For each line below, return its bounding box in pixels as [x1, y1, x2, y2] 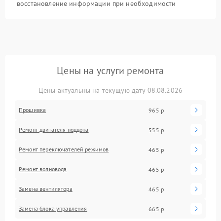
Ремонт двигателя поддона [19, 126, 89, 133]
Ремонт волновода [19, 165, 67, 173]
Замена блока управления [19, 205, 87, 212]
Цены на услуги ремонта [57, 64, 164, 77]
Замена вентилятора [19, 185, 73, 192]
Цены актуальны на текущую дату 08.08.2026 [38, 86, 183, 95]
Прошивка [19, 106, 46, 113]
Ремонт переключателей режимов [19, 146, 109, 153]
